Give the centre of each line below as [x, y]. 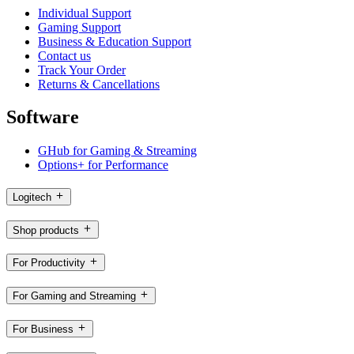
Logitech [32, 198]
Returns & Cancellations [99, 84]
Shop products [46, 230]
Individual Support [85, 13]
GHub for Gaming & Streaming [117, 151]
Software [43, 117]
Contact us [64, 55]
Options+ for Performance [103, 165]
